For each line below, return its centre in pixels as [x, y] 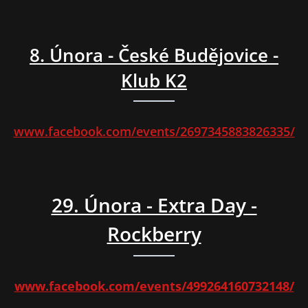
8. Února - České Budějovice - [154, 55]
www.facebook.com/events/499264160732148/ [154, 286]
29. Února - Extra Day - [154, 205]
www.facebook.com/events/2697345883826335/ [154, 132]
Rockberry [154, 234]
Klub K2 [154, 81]
